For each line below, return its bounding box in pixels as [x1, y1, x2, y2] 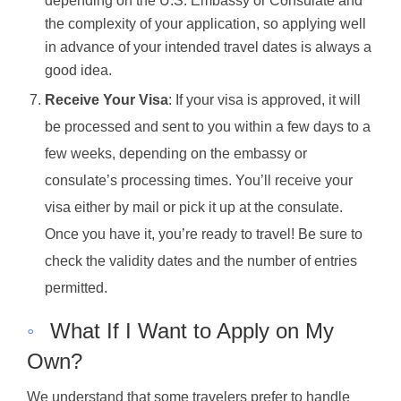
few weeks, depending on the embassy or [45, 145, 307, 161]
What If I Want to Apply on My [50, 318, 334, 343]
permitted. [45, 279, 107, 295]
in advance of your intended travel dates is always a [45, 38, 371, 55]
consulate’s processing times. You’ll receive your [45, 172, 353, 188]
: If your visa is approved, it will [168, 91, 361, 107]
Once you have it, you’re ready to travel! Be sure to [45, 226, 363, 242]
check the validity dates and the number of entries [45, 252, 357, 269]
